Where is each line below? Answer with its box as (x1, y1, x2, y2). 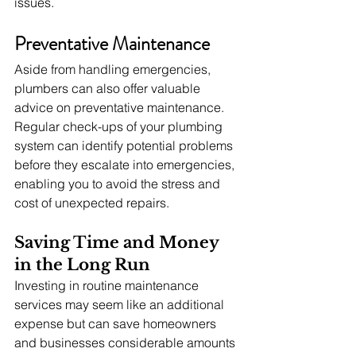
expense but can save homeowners (14, 315, 219, 331)
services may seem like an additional (14, 296, 227, 312)
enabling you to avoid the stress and (14, 175, 223, 192)
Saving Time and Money (14, 232, 222, 252)
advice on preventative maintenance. (14, 99, 227, 115)
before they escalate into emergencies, (14, 156, 238, 172)
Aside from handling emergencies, (14, 60, 214, 77)
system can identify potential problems (14, 137, 236, 153)
